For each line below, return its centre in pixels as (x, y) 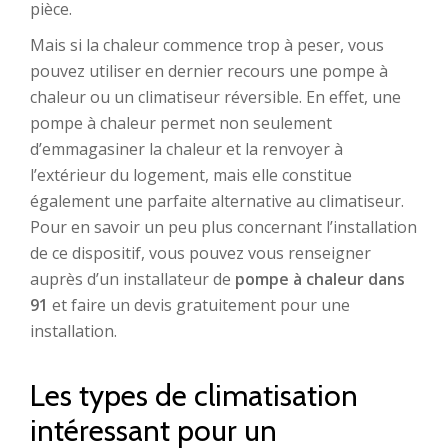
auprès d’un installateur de (132, 279)
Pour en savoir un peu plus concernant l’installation (223, 227)
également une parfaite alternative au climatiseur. (217, 201)
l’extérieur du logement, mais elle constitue (191, 175)
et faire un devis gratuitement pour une (199, 305)
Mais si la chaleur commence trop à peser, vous (207, 45)
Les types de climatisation (194, 395)
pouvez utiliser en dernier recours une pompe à (209, 71)
